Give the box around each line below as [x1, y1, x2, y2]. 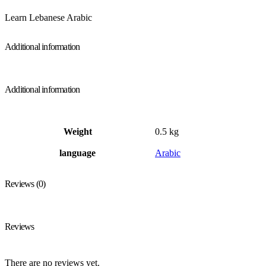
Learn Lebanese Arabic [5, 12, 92, 23]
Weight [63, 126, 92, 137]
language [59, 147, 96, 158]
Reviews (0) [5, 178, 46, 189]
